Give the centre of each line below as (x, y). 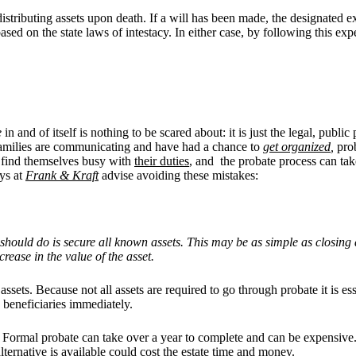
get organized (297, 146)
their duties (162, 161)
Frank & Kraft (62, 175)
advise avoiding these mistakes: (180, 175)
